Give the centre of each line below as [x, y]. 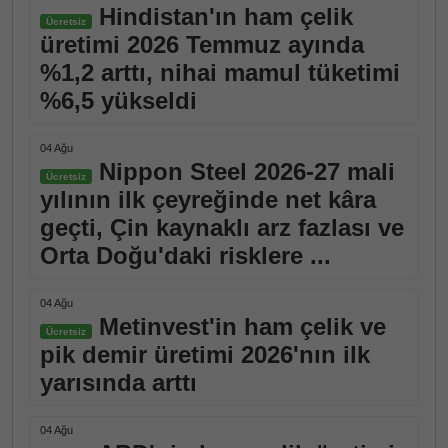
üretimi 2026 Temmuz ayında [202, 44]
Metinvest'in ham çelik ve [239, 326]
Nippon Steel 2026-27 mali [243, 171]
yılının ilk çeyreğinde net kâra [208, 199]
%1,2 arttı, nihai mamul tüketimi [220, 72]
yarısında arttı [118, 382]
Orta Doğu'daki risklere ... [185, 255]
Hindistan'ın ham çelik [222, 16]
